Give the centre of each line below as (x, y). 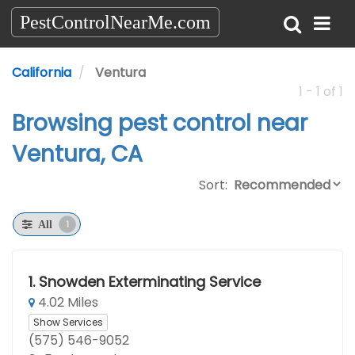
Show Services (68, 322)
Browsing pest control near (160, 123)
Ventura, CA (77, 154)
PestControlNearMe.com (115, 22)
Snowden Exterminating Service (149, 282)
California (42, 73)
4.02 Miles (67, 302)
